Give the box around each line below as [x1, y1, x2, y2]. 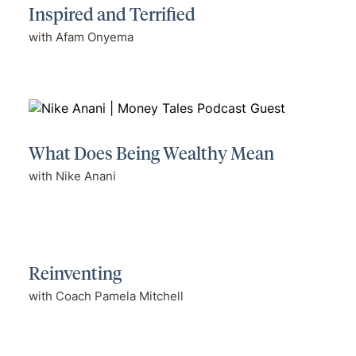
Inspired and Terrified [28, 2, 195, 25]
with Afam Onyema [28, 29, 133, 45]
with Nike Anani [28, 168, 116, 184]
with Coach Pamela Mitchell [28, 288, 184, 304]
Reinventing [28, 261, 122, 284]
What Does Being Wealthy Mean [28, 141, 274, 164]
